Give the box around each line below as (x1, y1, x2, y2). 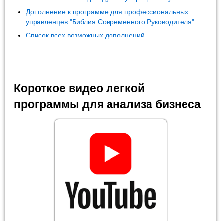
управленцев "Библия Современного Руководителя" (26, 17, 195, 26)
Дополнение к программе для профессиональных (26, 7, 189, 16)
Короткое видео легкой (14, 81, 145, 95)
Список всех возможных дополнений (26, 31, 145, 39)
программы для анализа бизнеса (14, 97, 201, 110)
